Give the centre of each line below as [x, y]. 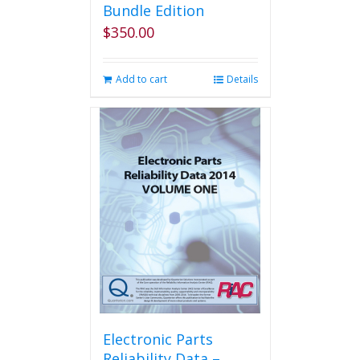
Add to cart [141, 79]
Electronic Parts [157, 339]
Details [242, 79]
